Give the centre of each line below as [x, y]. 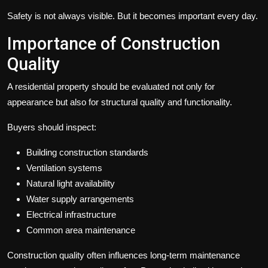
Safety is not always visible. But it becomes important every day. [133, 16]
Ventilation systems [64, 168]
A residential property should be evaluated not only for [111, 87]
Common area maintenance [81, 230]
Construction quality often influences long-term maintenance [124, 255]
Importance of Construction [114, 44]
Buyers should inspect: [52, 127]
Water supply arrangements [80, 199]
